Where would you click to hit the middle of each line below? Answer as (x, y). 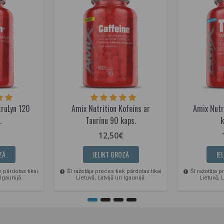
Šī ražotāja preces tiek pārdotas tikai (113, 171)
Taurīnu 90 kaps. (111, 121)
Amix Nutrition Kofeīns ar (111, 109)
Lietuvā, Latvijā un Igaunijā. (111, 178)
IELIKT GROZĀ (111, 154)
